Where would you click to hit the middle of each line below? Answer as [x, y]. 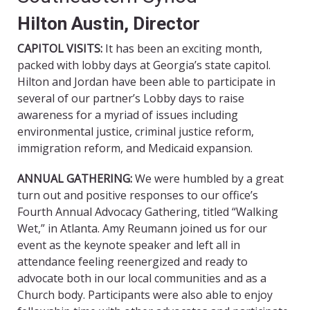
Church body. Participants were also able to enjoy [145, 295]
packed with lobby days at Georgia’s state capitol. [144, 65]
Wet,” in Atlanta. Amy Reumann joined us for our [142, 229]
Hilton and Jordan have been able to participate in [146, 82]
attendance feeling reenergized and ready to [133, 262]
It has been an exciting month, [184, 49]
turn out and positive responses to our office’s [138, 195]
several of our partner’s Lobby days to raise [131, 99]
